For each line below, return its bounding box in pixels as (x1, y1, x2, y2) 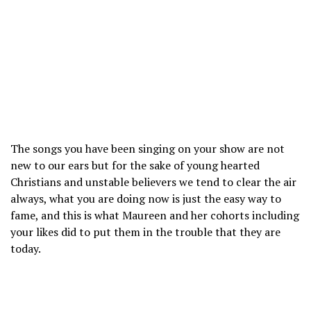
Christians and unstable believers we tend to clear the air (10, 174, 296, 190)
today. (10, 241, 41, 257)
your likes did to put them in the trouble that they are (10, 224, 280, 240)
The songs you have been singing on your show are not (10, 141, 285, 157)
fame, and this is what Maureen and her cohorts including (10, 208, 299, 224)
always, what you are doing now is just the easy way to (10, 191, 281, 207)
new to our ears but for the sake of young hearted (10, 158, 260, 174)
